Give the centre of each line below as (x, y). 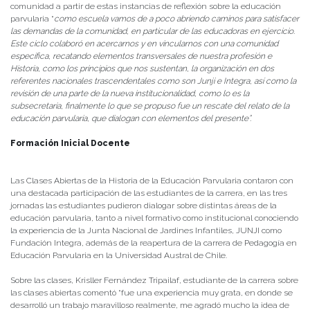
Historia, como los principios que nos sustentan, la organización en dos (142, 69)
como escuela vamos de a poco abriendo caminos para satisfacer (176, 19)
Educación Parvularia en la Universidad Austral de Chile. (119, 256)
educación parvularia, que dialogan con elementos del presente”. (131, 119)
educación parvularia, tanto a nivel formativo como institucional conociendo (154, 218)
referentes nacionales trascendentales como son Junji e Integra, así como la (153, 81)
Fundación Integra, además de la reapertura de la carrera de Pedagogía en (154, 243)
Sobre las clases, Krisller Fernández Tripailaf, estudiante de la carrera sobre (154, 281)
